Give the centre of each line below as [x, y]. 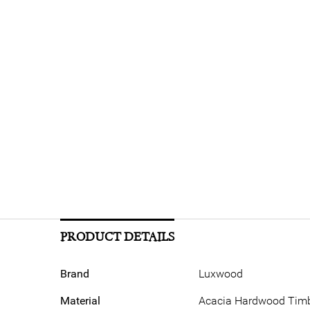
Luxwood [221, 274]
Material [80, 301]
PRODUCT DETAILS [117, 237]
